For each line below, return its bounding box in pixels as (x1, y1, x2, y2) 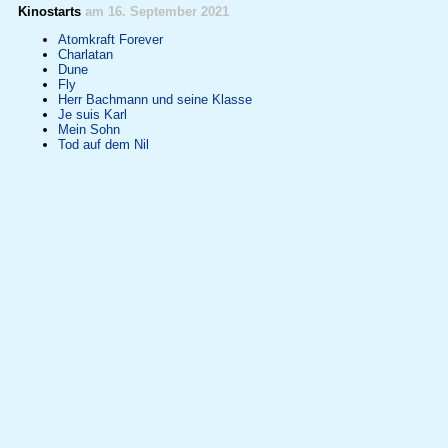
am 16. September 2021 (84, 3, 229, 19)
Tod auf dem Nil (57, 136, 149, 152)
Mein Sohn (57, 121, 120, 137)
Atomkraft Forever (57, 31, 163, 47)
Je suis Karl (57, 106, 127, 122)
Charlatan (57, 46, 113, 62)
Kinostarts (17, 3, 85, 19)
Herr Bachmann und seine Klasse (57, 91, 252, 107)
